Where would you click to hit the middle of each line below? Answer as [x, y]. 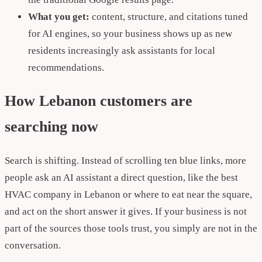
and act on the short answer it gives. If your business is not [126, 212]
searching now [51, 126]
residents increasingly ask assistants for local [122, 50]
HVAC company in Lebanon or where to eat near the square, [128, 195]
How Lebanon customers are [99, 101]
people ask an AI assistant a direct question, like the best [121, 178]
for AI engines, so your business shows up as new [130, 33]
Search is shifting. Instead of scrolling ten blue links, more [125, 161]
